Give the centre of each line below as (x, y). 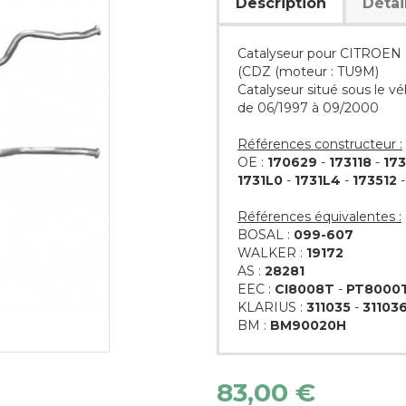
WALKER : (272, 252)
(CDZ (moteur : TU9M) (308, 71)
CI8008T (304, 289)
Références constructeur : (320, 144)
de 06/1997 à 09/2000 (308, 107)
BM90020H (308, 325)
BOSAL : (266, 234)
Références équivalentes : (319, 216)
